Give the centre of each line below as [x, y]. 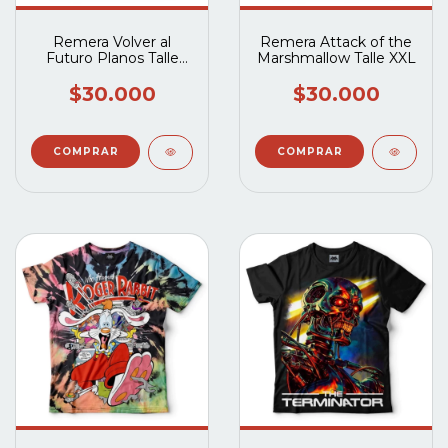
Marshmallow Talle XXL [336, 57]
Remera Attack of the [336, 41]
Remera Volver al [112, 41]
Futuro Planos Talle [112, 57]
